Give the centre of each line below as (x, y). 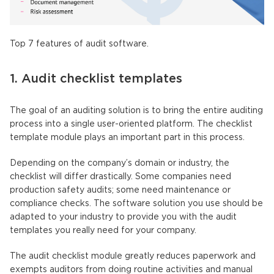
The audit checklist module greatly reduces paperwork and (133, 256)
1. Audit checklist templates (96, 79)
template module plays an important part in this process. (127, 137)
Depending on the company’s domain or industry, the (120, 163)
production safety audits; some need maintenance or (120, 190)
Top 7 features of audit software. (79, 44)
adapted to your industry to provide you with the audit (123, 217)
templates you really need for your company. (103, 230)
